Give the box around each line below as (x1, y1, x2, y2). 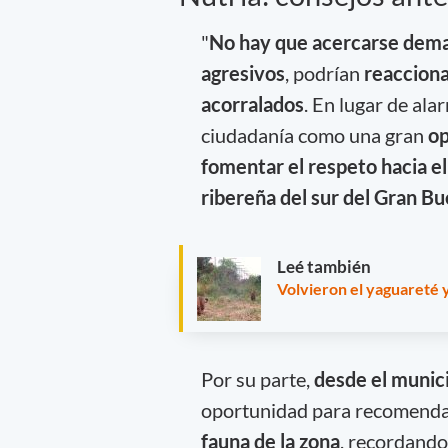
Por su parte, (200, 367, 314, 392)
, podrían (284, 60, 364, 85)
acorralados (200, 91, 304, 116)
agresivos (200, 60, 285, 85)
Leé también (277, 255, 371, 277)
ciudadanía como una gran (200, 122, 428, 147)
